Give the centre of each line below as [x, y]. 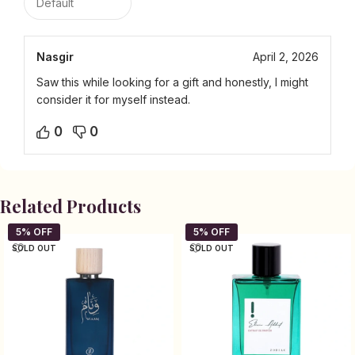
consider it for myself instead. [113, 100]
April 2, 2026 [286, 57]
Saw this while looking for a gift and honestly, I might [172, 82]
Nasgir [55, 57]
